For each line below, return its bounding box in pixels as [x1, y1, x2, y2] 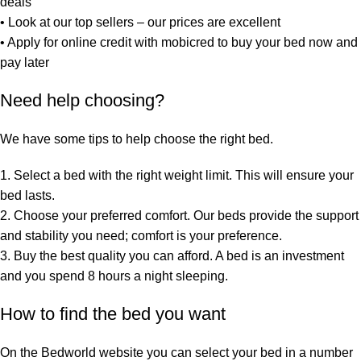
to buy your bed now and [214, 35, 358, 50]
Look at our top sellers [8, 15, 134, 30]
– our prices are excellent [134, 15, 280, 30]
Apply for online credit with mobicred [7, 35, 214, 50]
